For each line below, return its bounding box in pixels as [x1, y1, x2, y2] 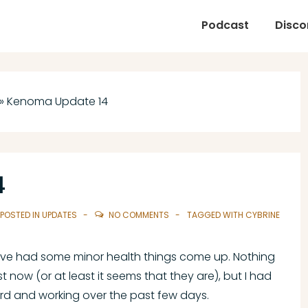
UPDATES [42, 209, 77, 221]
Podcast [201, 16, 249, 33]
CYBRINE [245, 209, 280, 221]
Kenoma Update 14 [7, 93, 108, 109]
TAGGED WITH [187, 209, 245, 221]
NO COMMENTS [109, 209, 169, 221]
